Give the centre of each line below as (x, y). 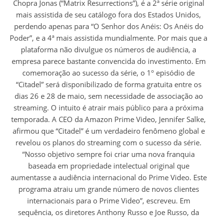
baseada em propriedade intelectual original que (108, 166)
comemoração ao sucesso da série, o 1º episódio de (108, 73)
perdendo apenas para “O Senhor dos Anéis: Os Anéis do (108, 26)
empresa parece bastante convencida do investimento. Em (108, 61)
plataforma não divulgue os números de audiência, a (108, 50)
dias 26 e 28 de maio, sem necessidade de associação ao (108, 96)
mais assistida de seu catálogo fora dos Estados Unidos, (108, 15)
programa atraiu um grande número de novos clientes (108, 189)
